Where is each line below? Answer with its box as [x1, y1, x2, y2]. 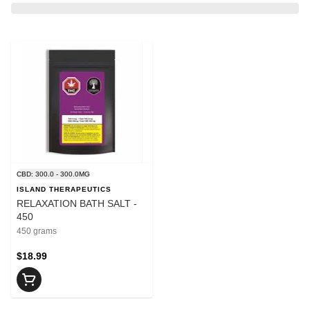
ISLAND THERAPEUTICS [17, 185, 111, 193]
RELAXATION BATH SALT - [17, 197, 137, 209]
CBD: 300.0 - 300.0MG [17, 170, 90, 178]
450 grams [17, 226, 57, 236]
